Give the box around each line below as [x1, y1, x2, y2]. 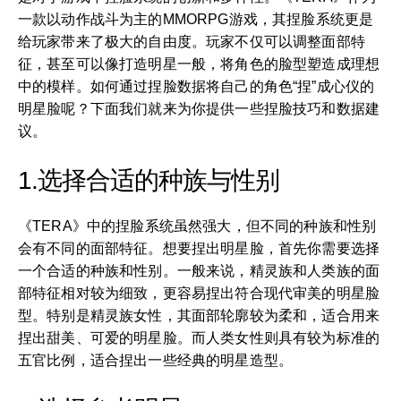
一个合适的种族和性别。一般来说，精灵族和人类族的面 [18, 263, 380, 278]
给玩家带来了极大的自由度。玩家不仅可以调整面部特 [18, 34, 365, 49]
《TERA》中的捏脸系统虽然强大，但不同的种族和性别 [18, 218, 377, 234]
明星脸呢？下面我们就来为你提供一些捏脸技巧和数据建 [18, 101, 380, 116]
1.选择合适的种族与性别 [18, 166, 279, 194]
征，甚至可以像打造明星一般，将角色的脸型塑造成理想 [18, 56, 380, 72]
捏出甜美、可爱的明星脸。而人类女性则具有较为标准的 [18, 330, 380, 346]
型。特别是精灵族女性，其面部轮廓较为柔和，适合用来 [18, 308, 380, 323]
